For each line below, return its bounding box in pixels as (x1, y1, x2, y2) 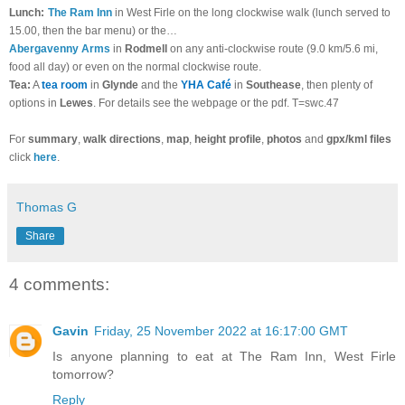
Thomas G (16, 199, 77, 214)
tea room (42, 78, 88, 91)
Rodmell (125, 42, 167, 55)
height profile (194, 132, 261, 146)
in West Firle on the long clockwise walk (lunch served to (112, 5, 391, 19)
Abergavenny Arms (9, 42, 110, 55)
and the (138, 78, 181, 91)
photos (264, 132, 302, 146)
